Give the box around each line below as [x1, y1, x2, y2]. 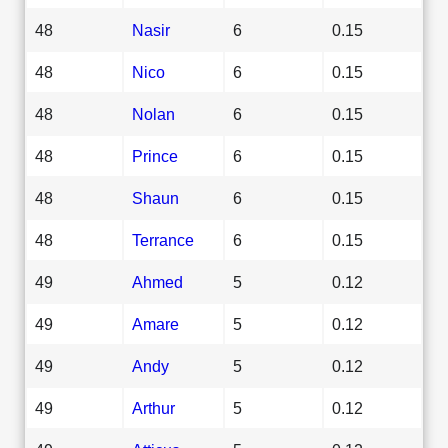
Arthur [132, 398, 175, 417]
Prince [132, 146, 178, 165]
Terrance [132, 230, 194, 249]
